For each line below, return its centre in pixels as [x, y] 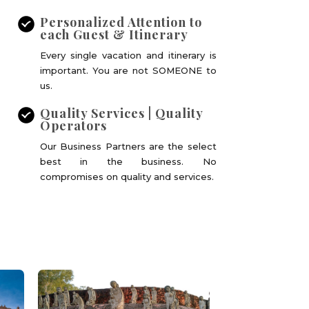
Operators [74, 126]
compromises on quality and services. [127, 177]
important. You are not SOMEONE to [128, 70]
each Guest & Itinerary [114, 34]
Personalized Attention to [121, 22]
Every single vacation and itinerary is [128, 55]
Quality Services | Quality [122, 113]
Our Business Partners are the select [128, 146]
